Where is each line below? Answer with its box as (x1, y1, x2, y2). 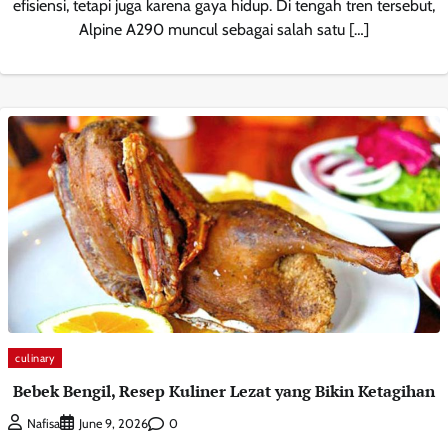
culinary (15, 350, 55, 365)
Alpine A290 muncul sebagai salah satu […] (79, 19, 369, 39)
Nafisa (27, 416, 60, 432)
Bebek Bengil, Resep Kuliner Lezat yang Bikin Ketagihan (13, 380, 435, 403)
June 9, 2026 (79, 416, 148, 432)
